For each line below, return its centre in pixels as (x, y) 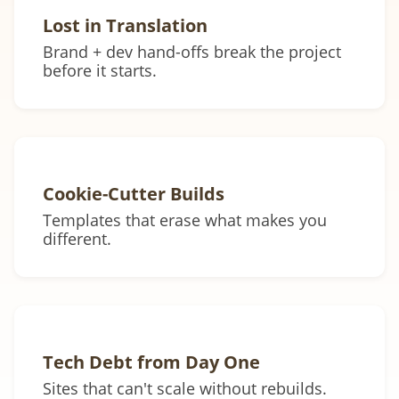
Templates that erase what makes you (185, 220)
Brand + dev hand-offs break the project (192, 52)
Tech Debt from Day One (151, 362)
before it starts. (100, 71)
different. (77, 239)
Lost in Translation (125, 26)
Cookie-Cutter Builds (134, 194)
